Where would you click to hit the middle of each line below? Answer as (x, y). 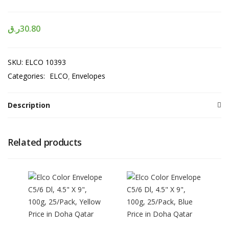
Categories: (27, 76)
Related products (45, 142)
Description (29, 105)
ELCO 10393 (45, 62)
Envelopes (88, 76)
